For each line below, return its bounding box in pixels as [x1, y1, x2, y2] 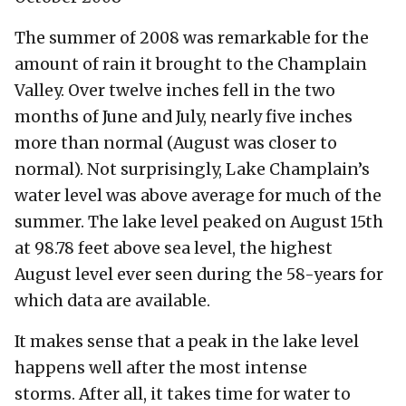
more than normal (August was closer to [14, 132, 337, 153]
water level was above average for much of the [14, 185, 382, 206]
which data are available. [14, 290, 210, 311]
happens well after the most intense [14, 357, 307, 378]
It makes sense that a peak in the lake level [14, 331, 359, 352]
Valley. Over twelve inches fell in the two [14, 80, 335, 101]
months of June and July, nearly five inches [14, 106, 353, 127]
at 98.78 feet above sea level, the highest [14, 237, 333, 258]
